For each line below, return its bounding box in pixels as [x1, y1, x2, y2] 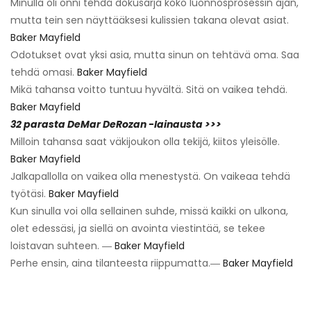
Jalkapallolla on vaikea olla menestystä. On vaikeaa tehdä [10, 169, 290, 183]
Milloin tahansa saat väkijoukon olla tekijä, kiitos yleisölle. [10, 134, 280, 149]
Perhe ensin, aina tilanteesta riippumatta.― [10, 255, 223, 270]
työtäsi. [10, 186, 49, 201]
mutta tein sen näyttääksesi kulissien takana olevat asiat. [10, 12, 289, 27]
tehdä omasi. [10, 65, 77, 79]
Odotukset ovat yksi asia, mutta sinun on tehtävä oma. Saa [10, 47, 299, 62]
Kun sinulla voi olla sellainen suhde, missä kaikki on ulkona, [10, 203, 288, 218]
